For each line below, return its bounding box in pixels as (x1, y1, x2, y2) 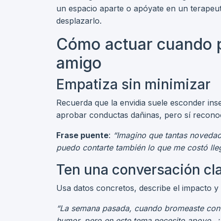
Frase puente (56, 130, 109, 140)
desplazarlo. (56, 16, 102, 26)
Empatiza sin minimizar (56, 76, 211, 93)
